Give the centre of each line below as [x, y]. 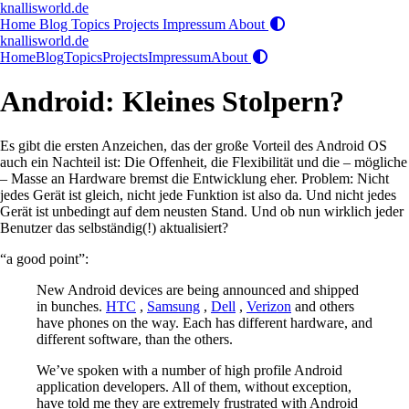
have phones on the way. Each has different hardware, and [204, 322]
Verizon [269, 306]
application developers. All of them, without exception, [194, 386]
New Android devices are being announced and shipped [198, 289]
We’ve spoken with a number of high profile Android [189, 370]
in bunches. [71, 306]
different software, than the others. [135, 339]
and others [323, 306]
